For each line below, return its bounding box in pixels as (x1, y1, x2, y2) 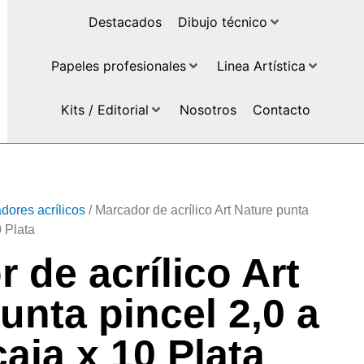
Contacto (252, 102, 310, 118)
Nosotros (179, 102, 236, 118)
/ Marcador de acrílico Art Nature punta (85, 203, 309, 217)
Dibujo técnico (178, 14, 268, 30)
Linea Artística (216, 58, 305, 74)
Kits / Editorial (60, 102, 149, 118)
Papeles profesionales (50, 58, 186, 74)
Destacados (89, 14, 162, 30)
